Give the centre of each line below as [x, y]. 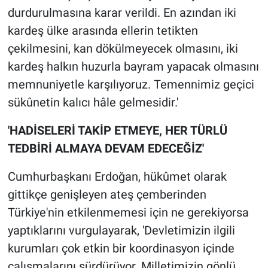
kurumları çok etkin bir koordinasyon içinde [121, 249]
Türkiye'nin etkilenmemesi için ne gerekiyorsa [128, 213]
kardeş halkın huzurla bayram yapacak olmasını [133, 67]
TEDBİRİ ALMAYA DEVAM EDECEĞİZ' [106, 149]
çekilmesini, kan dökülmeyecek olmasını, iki [123, 49]
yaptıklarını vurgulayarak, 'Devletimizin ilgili [121, 231]
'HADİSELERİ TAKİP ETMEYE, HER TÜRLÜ [117, 131]
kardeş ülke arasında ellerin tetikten [103, 31]
